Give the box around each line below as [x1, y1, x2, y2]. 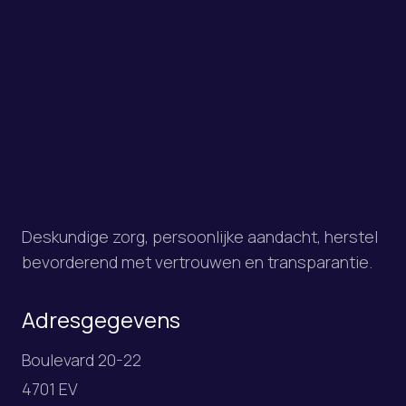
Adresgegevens [22, 304, 180, 335]
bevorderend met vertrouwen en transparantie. [22, 251, 372, 274]
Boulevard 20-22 [22, 349, 141, 372]
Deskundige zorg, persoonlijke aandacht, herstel [22, 226, 378, 248]
